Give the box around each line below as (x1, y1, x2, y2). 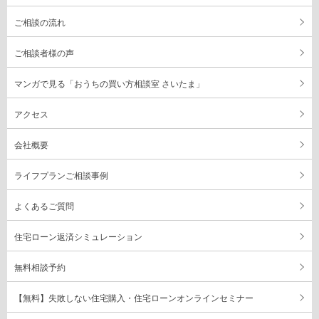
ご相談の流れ (14, 18, 66, 28)
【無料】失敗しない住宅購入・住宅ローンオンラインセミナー (14, 293, 253, 304)
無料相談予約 (14, 263, 66, 273)
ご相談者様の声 (14, 48, 74, 59)
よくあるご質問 (14, 202, 74, 212)
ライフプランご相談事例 (14, 171, 108, 182)
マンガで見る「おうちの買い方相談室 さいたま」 (14, 79, 204, 90)
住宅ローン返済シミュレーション (14, 232, 142, 243)
